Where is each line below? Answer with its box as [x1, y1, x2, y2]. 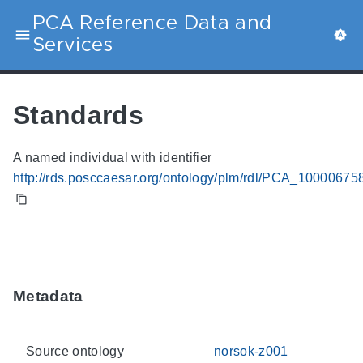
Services [32, 36, 113, 55]
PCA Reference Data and [32, 14, 272, 33]
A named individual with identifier [13, 151, 212, 165]
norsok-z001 [214, 344, 288, 358]
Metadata [13, 288, 83, 305]
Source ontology [26, 344, 124, 358]
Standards [13, 100, 143, 130]
